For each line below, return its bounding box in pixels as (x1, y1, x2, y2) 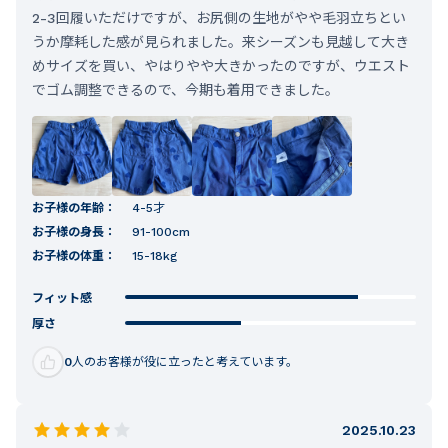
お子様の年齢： (32, 201, 116, 216)
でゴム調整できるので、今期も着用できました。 (32, 82, 339, 99)
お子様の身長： (32, 225, 116, 240)
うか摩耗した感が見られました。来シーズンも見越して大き (32, 34, 409, 51)
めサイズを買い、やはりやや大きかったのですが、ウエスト (32, 58, 410, 75)
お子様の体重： (32, 249, 116, 264)
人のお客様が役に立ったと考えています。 (72, 355, 298, 370)
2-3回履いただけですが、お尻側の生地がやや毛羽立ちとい (32, 10, 406, 27)
